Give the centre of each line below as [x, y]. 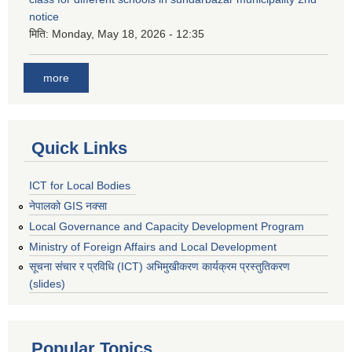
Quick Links [79, 148]
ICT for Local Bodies [80, 186]
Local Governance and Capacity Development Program [167, 226]
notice [44, 16]
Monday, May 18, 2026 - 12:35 [128, 33]
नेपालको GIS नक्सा [68, 205]
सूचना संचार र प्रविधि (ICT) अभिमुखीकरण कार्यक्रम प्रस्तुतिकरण [159, 267]
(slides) [47, 284]
